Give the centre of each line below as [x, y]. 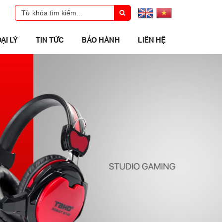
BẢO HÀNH [101, 40]
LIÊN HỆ [152, 40]
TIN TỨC [50, 40]
